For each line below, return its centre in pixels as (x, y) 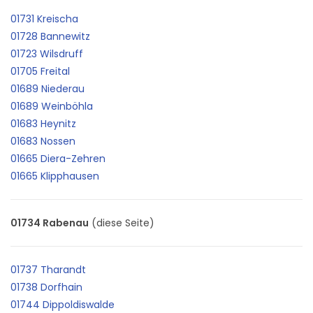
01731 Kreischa (44, 19)
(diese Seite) (122, 223)
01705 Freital (40, 71)
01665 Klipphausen (55, 176)
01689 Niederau (48, 88)
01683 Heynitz (43, 123)
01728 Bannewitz (50, 36)
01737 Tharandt (48, 269)
